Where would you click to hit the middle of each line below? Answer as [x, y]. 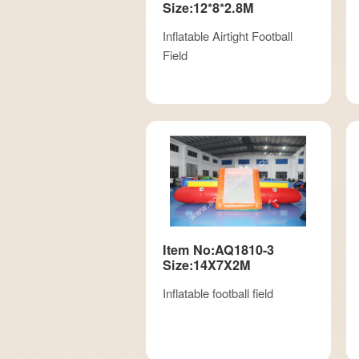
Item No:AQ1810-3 [218, 249]
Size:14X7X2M [206, 264]
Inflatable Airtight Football [228, 35]
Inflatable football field [218, 292]
